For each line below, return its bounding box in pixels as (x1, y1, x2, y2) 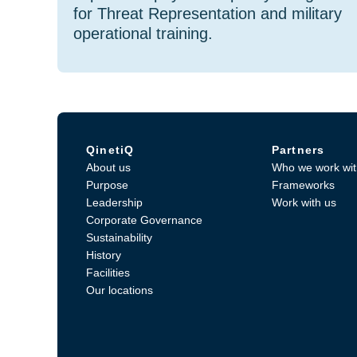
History (86, 249, 121, 261)
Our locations (86, 284, 153, 296)
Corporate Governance (86, 214, 202, 226)
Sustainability (86, 231, 152, 244)
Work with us (271, 196, 336, 209)
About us (86, 161, 131, 174)
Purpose (86, 178, 128, 191)
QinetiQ (86, 143, 135, 156)
